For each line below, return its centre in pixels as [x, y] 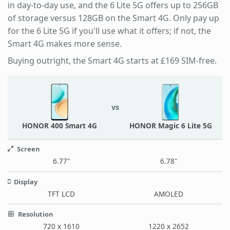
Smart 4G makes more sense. [65, 43]
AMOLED [169, 194]
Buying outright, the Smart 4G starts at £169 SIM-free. [112, 60]
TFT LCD [61, 194]
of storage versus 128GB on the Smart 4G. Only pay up [113, 18]
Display [25, 181]
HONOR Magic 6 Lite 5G [170, 125]
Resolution [35, 214]
